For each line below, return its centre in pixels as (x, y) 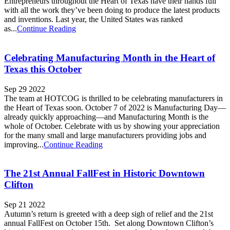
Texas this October (43, 69)
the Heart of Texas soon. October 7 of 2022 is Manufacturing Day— (115, 107)
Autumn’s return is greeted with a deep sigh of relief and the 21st (109, 214)
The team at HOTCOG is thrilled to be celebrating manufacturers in (113, 98)
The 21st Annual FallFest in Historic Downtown (104, 174)
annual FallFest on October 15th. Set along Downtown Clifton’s (109, 223)
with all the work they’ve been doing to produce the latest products (112, 10)
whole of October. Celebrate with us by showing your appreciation (112, 126)
